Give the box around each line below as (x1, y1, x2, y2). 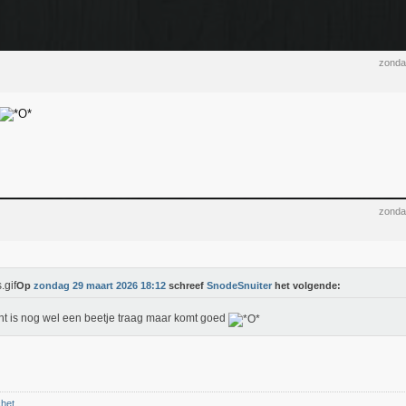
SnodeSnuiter (207, 280, 272, 291)
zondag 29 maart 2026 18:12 (34, 280, 166, 291)
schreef (166, 280, 207, 291)
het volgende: (272, 280, 341, 291)
